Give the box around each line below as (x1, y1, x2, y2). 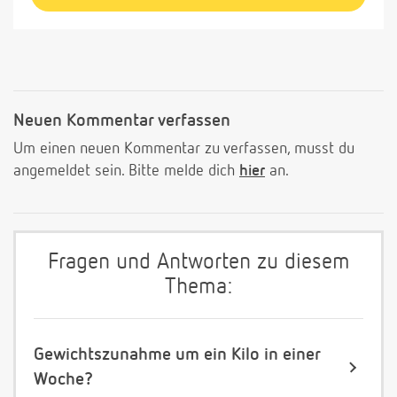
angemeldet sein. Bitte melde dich (13, 163, 239, 180)
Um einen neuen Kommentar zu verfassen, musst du (13, 141, 354, 158)
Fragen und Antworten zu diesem (47, 252, 350, 275)
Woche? (34, 370, 93, 389)
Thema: (165, 276, 232, 300)
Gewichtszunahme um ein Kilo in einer (34, 346, 321, 364)
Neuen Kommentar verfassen (13, 112, 230, 130)
